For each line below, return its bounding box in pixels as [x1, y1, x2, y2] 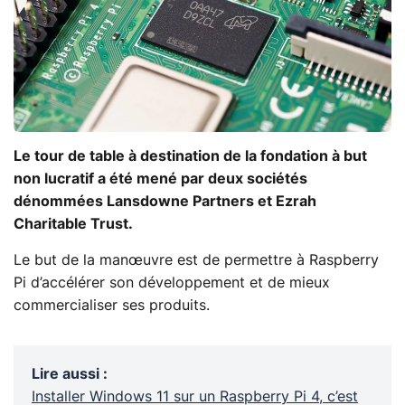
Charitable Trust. [14, 216, 133, 231]
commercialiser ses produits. [14, 297, 210, 313]
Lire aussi [32, 366, 99, 381]
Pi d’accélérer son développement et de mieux [14, 275, 330, 290]
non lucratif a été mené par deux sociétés [14, 171, 307, 186]
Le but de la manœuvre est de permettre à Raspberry [14, 252, 379, 268]
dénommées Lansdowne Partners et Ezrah [14, 193, 316, 209]
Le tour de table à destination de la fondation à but [14, 148, 367, 164]
